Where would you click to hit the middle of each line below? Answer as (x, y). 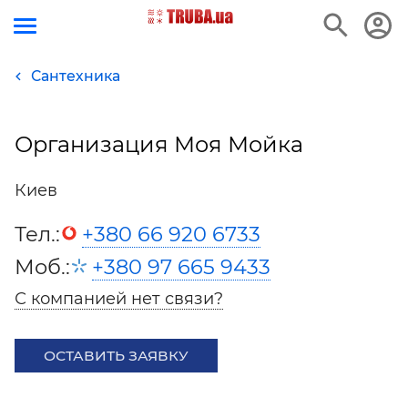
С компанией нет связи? (119, 299)
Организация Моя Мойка (159, 144)
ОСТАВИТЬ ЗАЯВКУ (116, 356)
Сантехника (76, 76)
